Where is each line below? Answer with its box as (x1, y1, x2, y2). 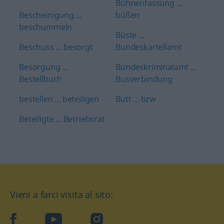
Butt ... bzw (115, 93, 156, 104)
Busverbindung (115, 73, 172, 84)
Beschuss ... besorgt (19, 41, 93, 52)
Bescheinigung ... (19, 9, 82, 20)
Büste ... (115, 29, 144, 40)
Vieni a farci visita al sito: (10, 188, 113, 200)
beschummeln (19, 21, 72, 32)
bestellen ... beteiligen (19, 93, 99, 104)
